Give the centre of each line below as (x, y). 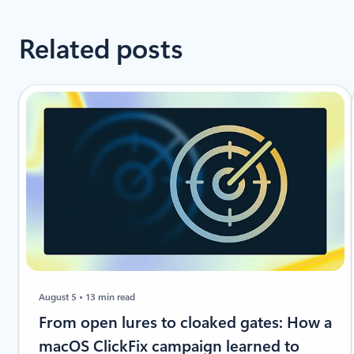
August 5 (59, 297)
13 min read (111, 297)
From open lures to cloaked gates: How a (185, 322)
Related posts (101, 50)
